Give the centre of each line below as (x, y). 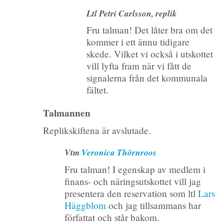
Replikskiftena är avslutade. (97, 130)
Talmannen (66, 113)
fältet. (97, 90)
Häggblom (85, 205)
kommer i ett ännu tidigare (138, 42)
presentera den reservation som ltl (131, 193)
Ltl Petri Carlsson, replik (131, 13)
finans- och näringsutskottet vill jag (133, 181)
